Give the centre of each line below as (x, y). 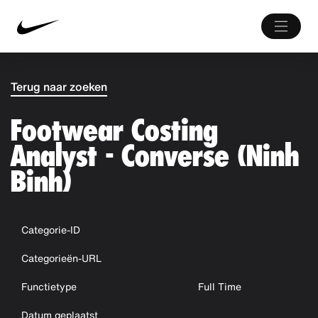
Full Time (220, 286)
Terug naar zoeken (59, 87)
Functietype (49, 286)
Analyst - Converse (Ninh (155, 156)
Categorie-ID (51, 230)
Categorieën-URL (61, 258)
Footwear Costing (114, 130)
